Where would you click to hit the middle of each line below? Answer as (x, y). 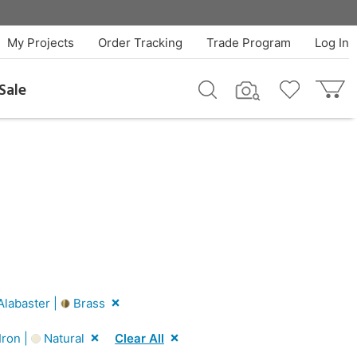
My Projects (40, 43)
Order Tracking (140, 43)
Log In (331, 43)
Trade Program (248, 43)
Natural (63, 338)
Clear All (139, 338)
